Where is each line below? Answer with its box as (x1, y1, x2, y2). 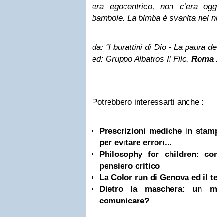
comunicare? (99, 196, 149, 205)
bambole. (92, 14, 125, 23)
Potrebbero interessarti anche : (92, 97, 204, 107)
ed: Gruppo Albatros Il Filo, (92, 54, 191, 63)
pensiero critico (99, 161, 160, 170)
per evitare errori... (99, 138, 172, 147)
